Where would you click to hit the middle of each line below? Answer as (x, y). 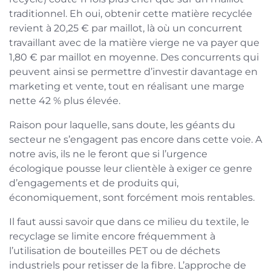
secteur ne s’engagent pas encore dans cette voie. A (135, 139)
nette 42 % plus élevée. (65, 100)
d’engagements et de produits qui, (94, 183)
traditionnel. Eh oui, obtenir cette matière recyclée (131, 13)
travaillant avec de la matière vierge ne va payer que (134, 42)
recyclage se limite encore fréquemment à (112, 236)
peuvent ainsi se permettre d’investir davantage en (133, 71)
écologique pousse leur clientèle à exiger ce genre (131, 168)
